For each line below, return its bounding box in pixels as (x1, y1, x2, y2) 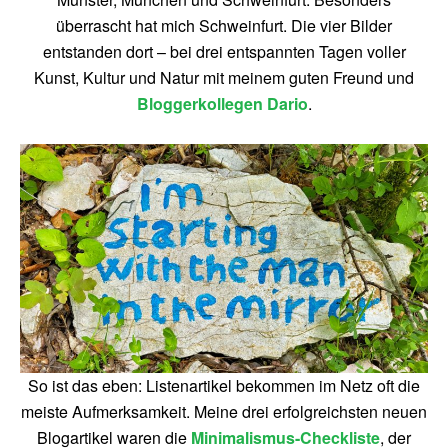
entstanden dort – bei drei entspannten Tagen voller (42, 40, 406, 63)
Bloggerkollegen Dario (136, 92, 308, 115)
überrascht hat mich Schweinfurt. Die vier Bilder (56, 14, 392, 37)
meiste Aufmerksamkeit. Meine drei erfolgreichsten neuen (21, 400, 427, 423)
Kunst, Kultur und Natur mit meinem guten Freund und (34, 66, 414, 89)
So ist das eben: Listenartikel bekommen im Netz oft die (28, 374, 420, 397)
